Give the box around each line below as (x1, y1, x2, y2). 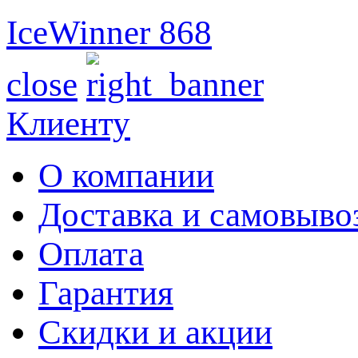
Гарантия (38, 273, 173, 312)
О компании (38, 156, 214, 194)
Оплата (38, 234, 144, 272)
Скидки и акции (38, 312, 272, 351)
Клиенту (6, 104, 130, 142)
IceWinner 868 (6, 13, 212, 51)
